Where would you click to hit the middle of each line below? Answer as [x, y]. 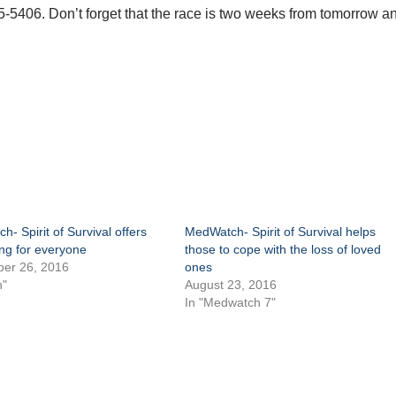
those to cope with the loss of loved [282, 250]
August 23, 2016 [230, 285]
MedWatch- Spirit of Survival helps [280, 232]
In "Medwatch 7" [230, 303]
